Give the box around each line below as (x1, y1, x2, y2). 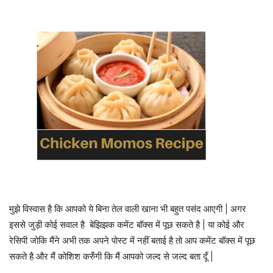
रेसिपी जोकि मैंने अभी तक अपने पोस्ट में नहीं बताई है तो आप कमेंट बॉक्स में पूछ (9, 235, 255, 247)
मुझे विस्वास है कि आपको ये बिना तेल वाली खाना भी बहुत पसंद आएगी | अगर (9, 203, 246, 215)
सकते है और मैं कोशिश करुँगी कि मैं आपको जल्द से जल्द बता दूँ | (9, 250, 213, 263)
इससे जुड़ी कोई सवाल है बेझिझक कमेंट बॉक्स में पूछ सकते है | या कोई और (9, 219, 244, 231)
